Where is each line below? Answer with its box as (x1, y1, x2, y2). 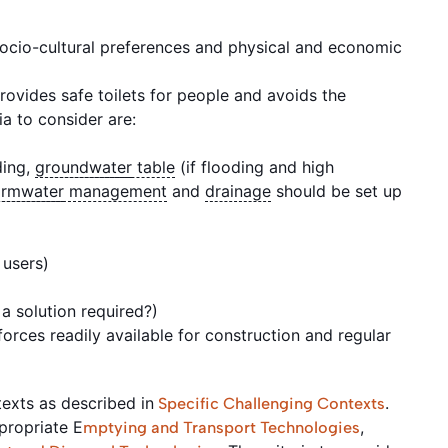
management (64, 180, 167, 201)
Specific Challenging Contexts (154, 393, 385, 413)
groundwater (35, 156, 132, 177)
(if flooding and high (175, 156, 334, 177)
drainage (205, 180, 271, 201)
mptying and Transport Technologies (83, 417, 360, 437)
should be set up (271, 180, 402, 201)
